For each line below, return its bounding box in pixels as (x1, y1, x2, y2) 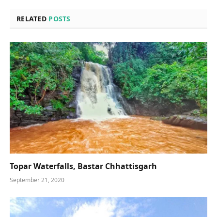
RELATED (16, 14, 49, 24)
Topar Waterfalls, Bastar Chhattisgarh (10, 160, 157, 171)
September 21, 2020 (10, 175, 64, 184)
